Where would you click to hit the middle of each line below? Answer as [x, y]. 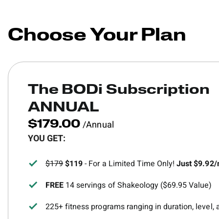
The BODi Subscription [119, 90]
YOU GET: [47, 139]
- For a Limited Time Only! [130, 164]
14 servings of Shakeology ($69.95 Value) [138, 185]
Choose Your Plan [97, 36]
